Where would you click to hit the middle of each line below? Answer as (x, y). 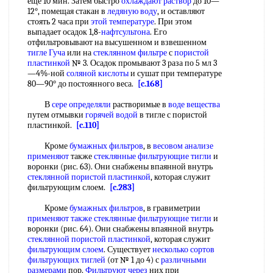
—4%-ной (47, 73)
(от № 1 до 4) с (133, 260)
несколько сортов (183, 250)
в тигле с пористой (172, 115)
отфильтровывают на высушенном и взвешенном (117, 42)
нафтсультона (126, 32)
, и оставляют (181, 11)
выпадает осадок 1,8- (64, 32)
